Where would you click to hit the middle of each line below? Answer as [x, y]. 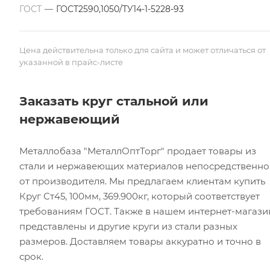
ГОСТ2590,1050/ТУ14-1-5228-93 [120, 9]
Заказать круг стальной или [114, 101]
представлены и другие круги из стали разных [128, 226]
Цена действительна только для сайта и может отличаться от [143, 50]
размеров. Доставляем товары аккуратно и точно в [140, 241]
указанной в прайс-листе [71, 62]
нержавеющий [70, 119]
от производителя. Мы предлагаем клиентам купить [142, 181]
